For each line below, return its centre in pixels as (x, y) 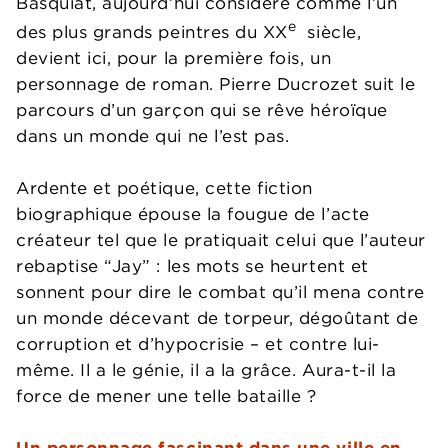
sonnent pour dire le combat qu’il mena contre (220, 291)
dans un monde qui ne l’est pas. (153, 135)
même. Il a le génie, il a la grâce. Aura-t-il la (206, 369)
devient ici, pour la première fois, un (174, 57)
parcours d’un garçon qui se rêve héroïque (202, 109)
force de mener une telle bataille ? (166, 395)
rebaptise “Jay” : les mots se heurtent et (192, 265)
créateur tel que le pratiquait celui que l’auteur (221, 239)
